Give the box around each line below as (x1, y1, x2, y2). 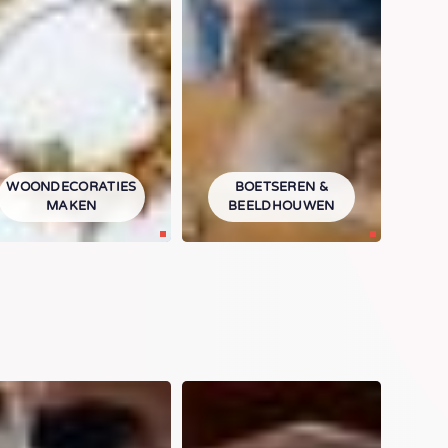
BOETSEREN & (234, 179, 328, 196)
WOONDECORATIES (6, 179, 137, 196)
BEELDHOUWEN (228, 198, 335, 215)
